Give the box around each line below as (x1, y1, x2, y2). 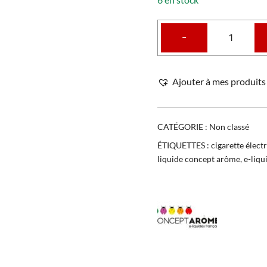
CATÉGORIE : (157, 121, 209, 132)
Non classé (209, 121, 249, 132)
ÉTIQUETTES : (157, 139, 211, 150)
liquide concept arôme (157, 153, 240, 164)
